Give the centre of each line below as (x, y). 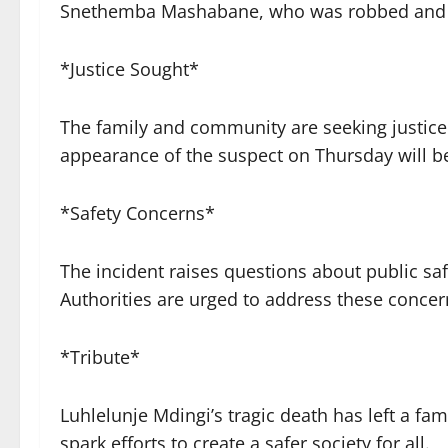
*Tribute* (100, 357)
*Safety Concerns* (137, 213)
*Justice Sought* (129, 69)
